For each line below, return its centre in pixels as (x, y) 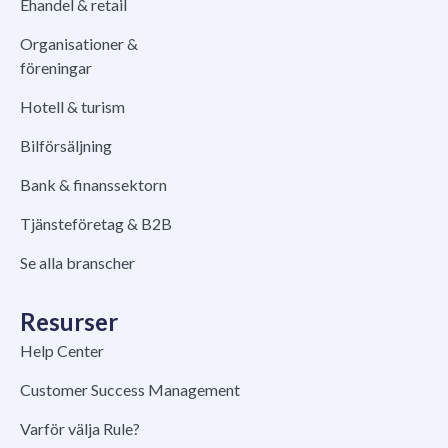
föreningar (56, 67)
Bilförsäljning (66, 145)
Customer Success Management (130, 389)
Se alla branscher (77, 262)
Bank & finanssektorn (93, 184)
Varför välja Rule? (80, 428)
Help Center (62, 350)
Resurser (69, 321)
